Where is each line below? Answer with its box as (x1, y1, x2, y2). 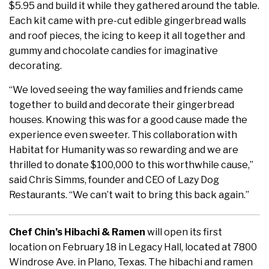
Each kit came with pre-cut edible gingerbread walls (9, 15, 246, 27)
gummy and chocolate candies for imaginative (9, 45, 218, 57)
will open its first (145, 226, 222, 238)
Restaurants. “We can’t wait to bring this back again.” (9, 189, 249, 201)
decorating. (9, 60, 62, 72)
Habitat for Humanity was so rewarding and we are (9, 144, 238, 156)
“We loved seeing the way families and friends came (9, 84, 243, 96)
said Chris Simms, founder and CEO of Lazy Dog (9, 174, 219, 186)
